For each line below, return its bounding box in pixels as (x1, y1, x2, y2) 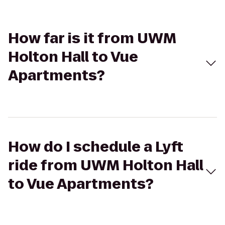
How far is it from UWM (8, 29, 176, 48)
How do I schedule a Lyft (8, 137, 183, 157)
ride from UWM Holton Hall (8, 156, 203, 175)
